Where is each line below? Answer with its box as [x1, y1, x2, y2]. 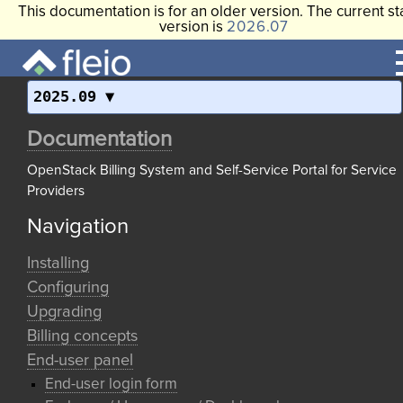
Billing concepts [27, 328, 138, 345]
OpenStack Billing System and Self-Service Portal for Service [27, 164, 397, 177]
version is [158, 20, 227, 35]
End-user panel [27, 353, 133, 369]
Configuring [27, 280, 109, 296]
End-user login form [45, 377, 177, 392]
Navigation [27, 216, 129, 237]
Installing [27, 255, 89, 272]
